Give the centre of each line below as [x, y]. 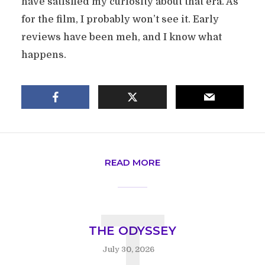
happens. [43, 55]
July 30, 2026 [128, 250]
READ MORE [132, 163]
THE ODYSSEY [132, 231]
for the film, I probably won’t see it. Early [120, 20]
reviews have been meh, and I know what [121, 38]
